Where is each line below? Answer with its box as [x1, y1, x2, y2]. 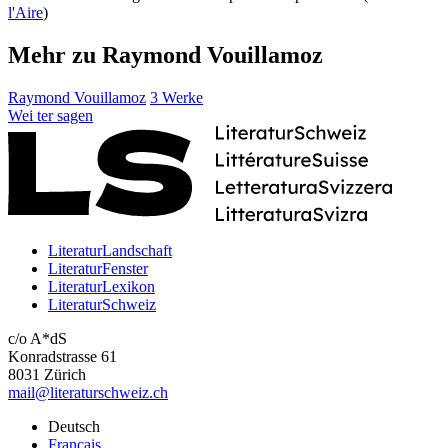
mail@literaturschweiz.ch [8, 383, 168, 401]
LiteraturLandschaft [48, 241, 172, 259]
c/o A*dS [8, 329, 67, 347]
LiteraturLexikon [48, 277, 155, 295]
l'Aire [8, 3, 43, 21]
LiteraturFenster [48, 259, 148, 277]
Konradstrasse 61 [8, 347, 117, 365]
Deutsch [48, 417, 100, 435]
